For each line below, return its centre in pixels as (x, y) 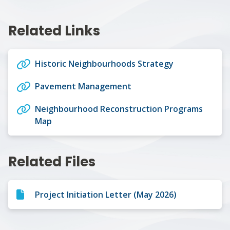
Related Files (52, 161)
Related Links (54, 31)
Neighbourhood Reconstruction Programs (119, 109)
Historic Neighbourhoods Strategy (104, 63)
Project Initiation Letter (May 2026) (106, 194)
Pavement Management (83, 86)
